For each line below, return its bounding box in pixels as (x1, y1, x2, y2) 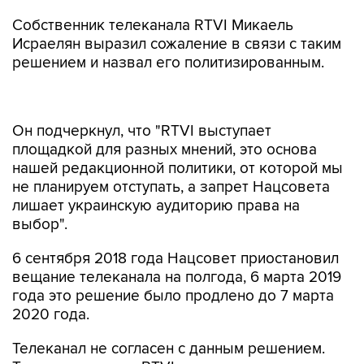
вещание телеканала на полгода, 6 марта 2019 (12, 234, 341, 253)
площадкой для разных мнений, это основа (12, 106, 317, 125)
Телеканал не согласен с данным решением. (12, 305, 325, 324)
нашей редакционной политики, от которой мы (12, 125, 343, 144)
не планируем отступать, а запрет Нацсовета (12, 144, 330, 162)
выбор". (12, 181, 67, 200)
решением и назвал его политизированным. (12, 54, 324, 72)
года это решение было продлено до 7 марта (12, 253, 334, 271)
